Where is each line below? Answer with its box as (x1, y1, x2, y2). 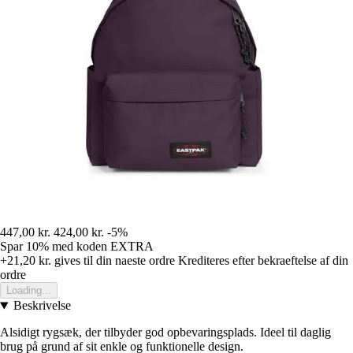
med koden (52, 240, 110, 254)
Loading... (6, 284, 51, 297)
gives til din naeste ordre (51, 254, 175, 268)
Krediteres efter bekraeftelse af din (178, 254, 348, 268)
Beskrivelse (13, 299, 71, 313)
